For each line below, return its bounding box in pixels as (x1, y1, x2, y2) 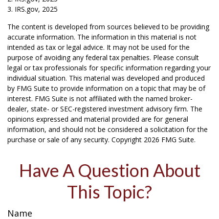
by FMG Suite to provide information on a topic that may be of (7, 84, 205, 93)
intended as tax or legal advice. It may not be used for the (7, 43, 190, 52)
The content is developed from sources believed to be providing (7, 22, 209, 32)
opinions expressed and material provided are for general (7, 114, 188, 124)
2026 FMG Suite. (144, 135, 196, 145)
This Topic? (67, 181, 152, 203)
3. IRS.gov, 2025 (7, 4, 58, 14)
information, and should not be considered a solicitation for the (7, 125, 208, 134)
